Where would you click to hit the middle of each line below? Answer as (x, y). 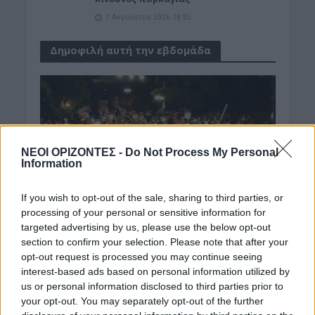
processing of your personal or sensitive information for (143, 212)
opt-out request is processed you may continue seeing (142, 256)
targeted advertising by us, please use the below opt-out (146, 227)
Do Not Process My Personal (202, 152)
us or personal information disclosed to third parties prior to (152, 286)
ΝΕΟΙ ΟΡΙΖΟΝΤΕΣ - (73, 152)
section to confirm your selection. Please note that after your (155, 242)
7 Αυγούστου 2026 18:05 (149, 17)
